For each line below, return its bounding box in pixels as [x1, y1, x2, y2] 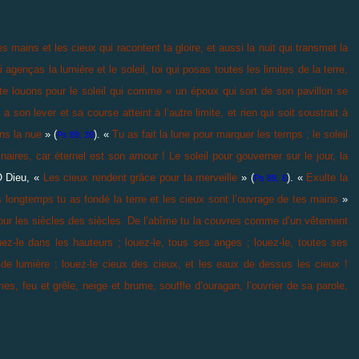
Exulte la [306, 171, 349, 184]
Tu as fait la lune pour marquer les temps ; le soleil [112, 127, 348, 140]
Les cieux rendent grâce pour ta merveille [42, 171, 238, 184]
